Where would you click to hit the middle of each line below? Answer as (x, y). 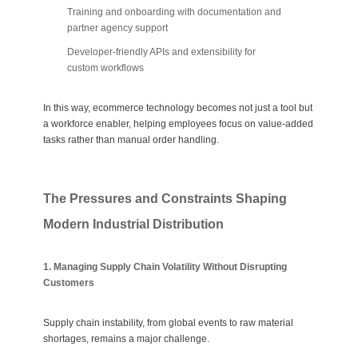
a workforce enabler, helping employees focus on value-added (178, 124)
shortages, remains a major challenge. (126, 339)
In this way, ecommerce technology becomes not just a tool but (178, 108)
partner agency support (117, 28)
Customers (69, 283)
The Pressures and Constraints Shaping (165, 199)
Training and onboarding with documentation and (174, 12)
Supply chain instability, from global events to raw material (168, 323)
